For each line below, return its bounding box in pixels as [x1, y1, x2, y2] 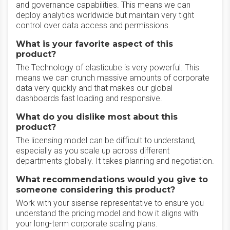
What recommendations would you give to [16, 175, 208, 184]
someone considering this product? [16, 185, 175, 195]
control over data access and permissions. [16, 21, 170, 30]
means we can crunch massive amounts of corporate [16, 73, 209, 83]
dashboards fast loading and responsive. [16, 93, 162, 103]
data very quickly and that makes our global [16, 83, 172, 93]
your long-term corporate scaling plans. [16, 219, 158, 228]
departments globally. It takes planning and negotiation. [16, 156, 214, 166]
